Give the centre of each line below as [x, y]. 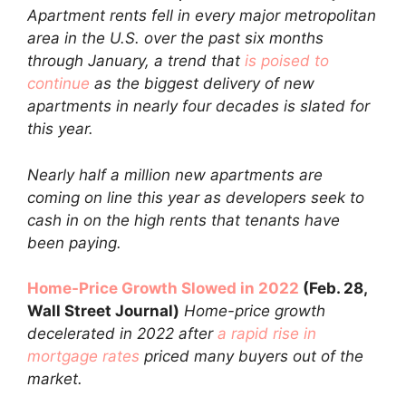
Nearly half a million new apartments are [175, 174]
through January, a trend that [136, 61]
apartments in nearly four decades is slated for [198, 106]
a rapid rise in [267, 333]
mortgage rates [83, 356]
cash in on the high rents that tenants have [184, 220]
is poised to [287, 61]
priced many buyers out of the [251, 356]
